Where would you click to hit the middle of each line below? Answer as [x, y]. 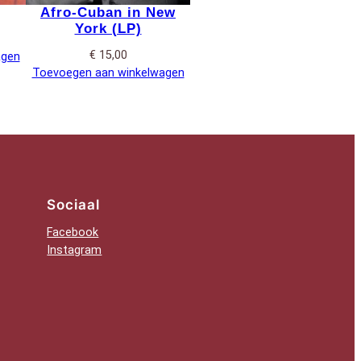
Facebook [73, 233]
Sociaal [74, 205]
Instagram [75, 251]
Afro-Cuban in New [108, 12]
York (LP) [108, 28]
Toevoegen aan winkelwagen [108, 73]
